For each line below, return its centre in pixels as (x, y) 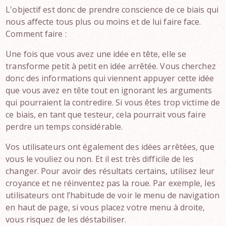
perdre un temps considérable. (64, 127)
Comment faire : (36, 34)
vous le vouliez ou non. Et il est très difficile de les (100, 159)
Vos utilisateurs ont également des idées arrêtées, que (110, 147)
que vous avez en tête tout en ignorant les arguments (109, 90)
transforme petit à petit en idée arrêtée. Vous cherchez (111, 66)
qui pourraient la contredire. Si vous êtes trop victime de (113, 102)
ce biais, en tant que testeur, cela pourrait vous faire (106, 115)
